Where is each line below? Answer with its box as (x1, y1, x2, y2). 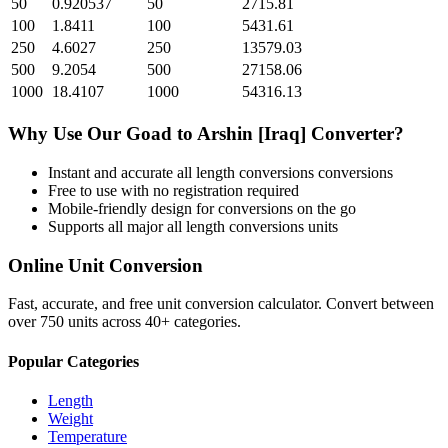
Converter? (306, 123, 404, 145)
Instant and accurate (48, 163, 177, 181)
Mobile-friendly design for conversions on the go (48, 199, 356, 217)
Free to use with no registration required (48, 181, 299, 199)
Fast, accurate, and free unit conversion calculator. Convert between (8, 295, 434, 313)
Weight (48, 409, 93, 427)
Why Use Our (8, 123, 126, 145)
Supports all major (48, 217, 167, 235)
